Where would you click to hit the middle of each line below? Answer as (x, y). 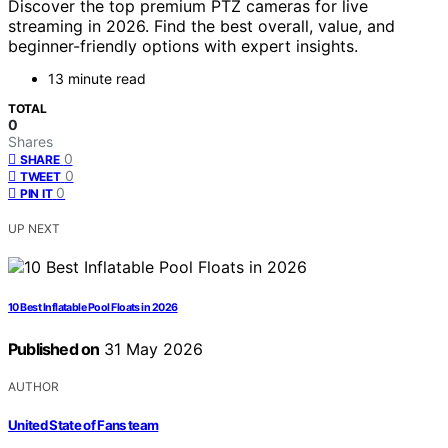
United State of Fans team (83, 424)
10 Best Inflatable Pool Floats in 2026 (93, 308)
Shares (30, 142)
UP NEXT (34, 229)
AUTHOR (33, 387)
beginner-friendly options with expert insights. (183, 46)
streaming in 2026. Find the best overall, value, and (201, 26)
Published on (54, 349)
